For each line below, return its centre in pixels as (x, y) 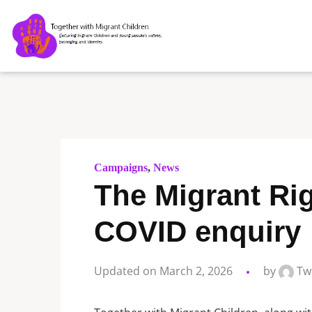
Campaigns (121, 168)
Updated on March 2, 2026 (163, 271)
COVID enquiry (197, 232)
